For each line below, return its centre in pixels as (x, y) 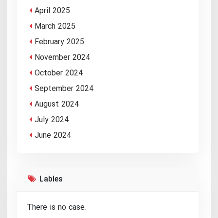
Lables (50, 180)
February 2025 (59, 42)
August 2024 (57, 105)
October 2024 (59, 73)
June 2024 (53, 136)
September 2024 (64, 89)
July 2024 (52, 120)
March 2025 (55, 27)
